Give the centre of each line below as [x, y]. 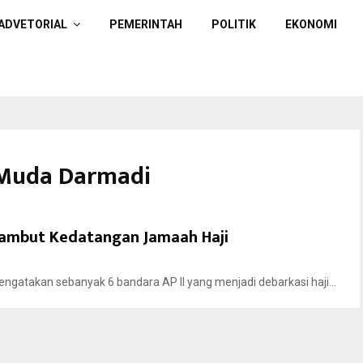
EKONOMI [311, 24]
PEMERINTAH [146, 24]
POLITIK [234, 24]
